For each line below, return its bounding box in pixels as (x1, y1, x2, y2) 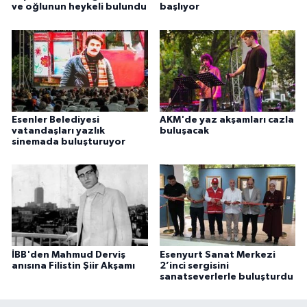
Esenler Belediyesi (12, 114, 99, 125)
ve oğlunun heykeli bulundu (12, 2, 147, 12)
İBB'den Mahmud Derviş (12, 249, 125, 260)
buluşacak (159, 125, 209, 136)
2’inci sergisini (159, 260, 229, 271)
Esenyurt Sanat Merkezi (159, 249, 275, 260)
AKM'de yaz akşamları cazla (159, 114, 294, 125)
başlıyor (159, 2, 199, 12)
